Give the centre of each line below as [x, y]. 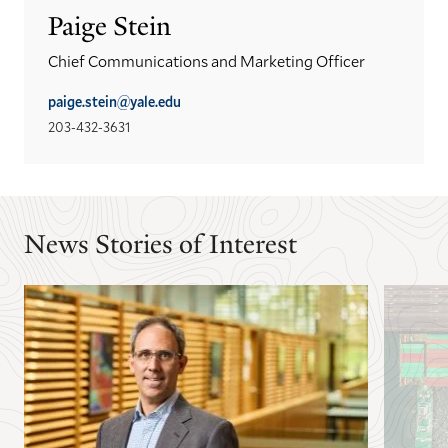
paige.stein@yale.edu [114, 102]
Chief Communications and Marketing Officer [206, 61]
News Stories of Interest [160, 244]
